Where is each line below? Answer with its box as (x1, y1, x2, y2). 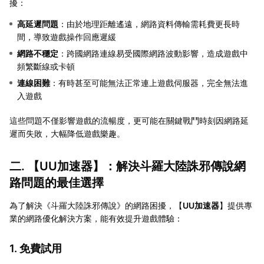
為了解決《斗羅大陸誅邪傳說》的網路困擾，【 (9, 200, 183, 210)
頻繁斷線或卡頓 (17, 61, 75, 71)
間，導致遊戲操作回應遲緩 (17, 31, 116, 42)
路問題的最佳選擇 (9, 175, 104, 190)
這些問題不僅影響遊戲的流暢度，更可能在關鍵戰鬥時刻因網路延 (9, 115, 249, 126)
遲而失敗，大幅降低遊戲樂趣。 (9, 128, 125, 138)
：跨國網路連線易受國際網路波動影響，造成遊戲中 (58, 48, 248, 58)
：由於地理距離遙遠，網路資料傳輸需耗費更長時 (58, 18, 240, 29)
